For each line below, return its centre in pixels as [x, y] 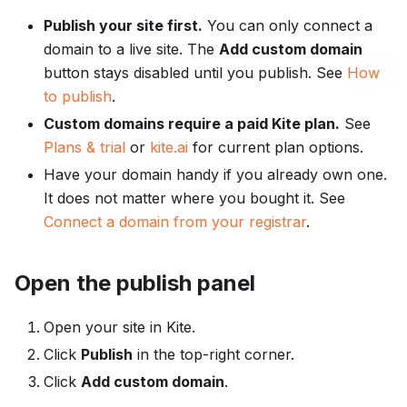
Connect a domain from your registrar [175, 222]
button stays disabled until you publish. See [195, 73]
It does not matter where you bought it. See [194, 199]
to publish [78, 97]
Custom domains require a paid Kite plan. [192, 124]
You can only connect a [288, 26]
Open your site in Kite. [119, 328]
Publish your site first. [123, 26]
